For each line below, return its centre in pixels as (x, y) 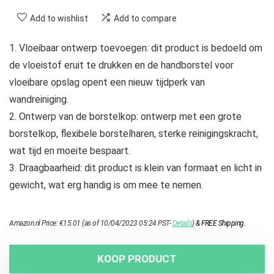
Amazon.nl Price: (34, 224)
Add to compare (145, 19)
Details (182, 224)
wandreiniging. (39, 100)
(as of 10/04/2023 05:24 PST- (126, 224)
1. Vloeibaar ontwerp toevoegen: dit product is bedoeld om (136, 48)
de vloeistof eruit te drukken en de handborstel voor (121, 65)
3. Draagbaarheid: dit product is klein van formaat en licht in (135, 168)
